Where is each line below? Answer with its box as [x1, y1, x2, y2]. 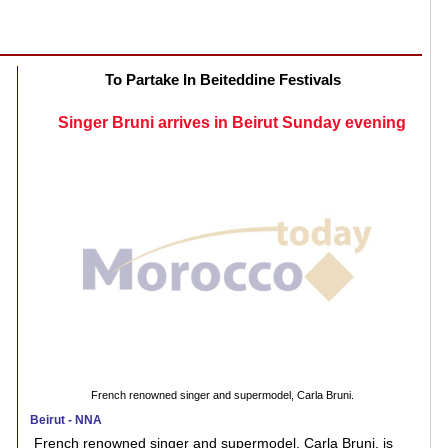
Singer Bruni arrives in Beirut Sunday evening [58, 114, 407, 132]
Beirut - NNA [30, 412, 103, 427]
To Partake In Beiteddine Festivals [104, 71, 341, 89]
